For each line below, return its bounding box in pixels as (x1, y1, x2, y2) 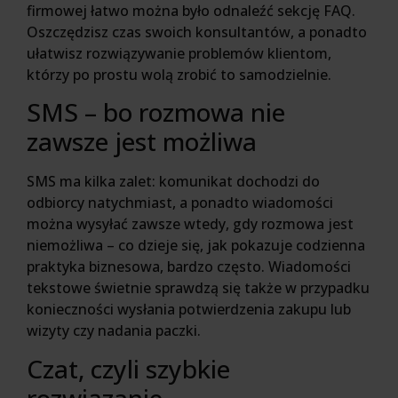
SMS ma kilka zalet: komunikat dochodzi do (27, 171, 320, 192)
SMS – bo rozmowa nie (27, 95, 285, 130)
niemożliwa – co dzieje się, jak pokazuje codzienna (27, 235, 365, 256)
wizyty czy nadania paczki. (27, 321, 201, 341)
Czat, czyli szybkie (27, 351, 230, 386)
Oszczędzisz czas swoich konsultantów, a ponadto (27, 21, 367, 42)
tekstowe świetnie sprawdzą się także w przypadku (27, 278, 370, 298)
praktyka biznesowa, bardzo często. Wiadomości (27, 257, 351, 277)
